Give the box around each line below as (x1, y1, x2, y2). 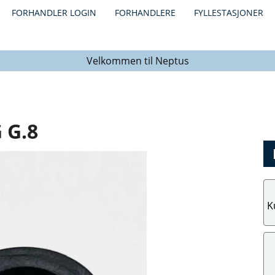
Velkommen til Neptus (86, 54, 189, 68)
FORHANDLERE (115, 7, 176, 18)
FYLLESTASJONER (194, 7, 263, 18)
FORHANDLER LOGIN (12, 7, 96, 18)
